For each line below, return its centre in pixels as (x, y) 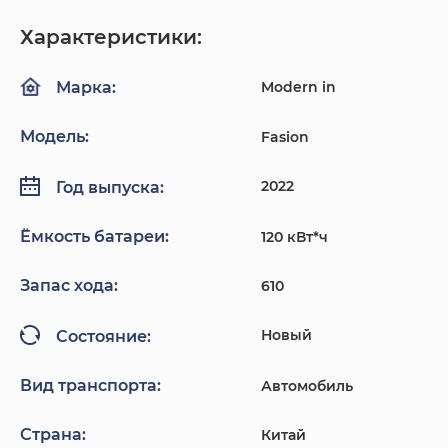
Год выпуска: (110, 187)
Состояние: (103, 336)
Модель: (54, 137)
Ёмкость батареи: (94, 237)
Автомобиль (306, 386)
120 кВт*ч (294, 237)
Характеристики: (111, 37)
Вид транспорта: (90, 386)
